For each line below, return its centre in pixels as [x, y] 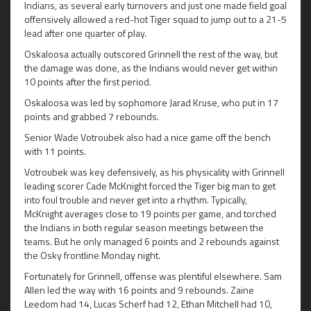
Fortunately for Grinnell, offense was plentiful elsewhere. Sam [153, 276]
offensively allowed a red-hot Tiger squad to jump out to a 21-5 [155, 19]
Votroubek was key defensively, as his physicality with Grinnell [154, 171]
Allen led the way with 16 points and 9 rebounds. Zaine [139, 289]
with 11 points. [55, 151]
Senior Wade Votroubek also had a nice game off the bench [148, 137]
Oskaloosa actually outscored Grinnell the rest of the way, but [151, 53]
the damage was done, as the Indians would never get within [151, 67]
